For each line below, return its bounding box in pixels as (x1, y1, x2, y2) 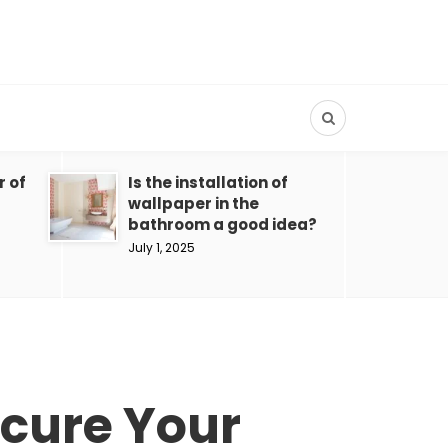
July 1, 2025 (128, 239, 195, 256)
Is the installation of (128, 172, 288, 193)
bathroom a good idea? (128, 214, 317, 235)
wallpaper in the (128, 193, 259, 214)
